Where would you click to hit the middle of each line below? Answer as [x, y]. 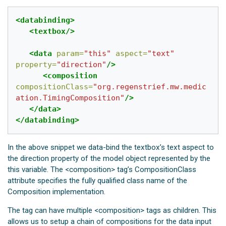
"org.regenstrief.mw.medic [150, 87]
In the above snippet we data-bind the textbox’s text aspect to [111, 147]
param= [70, 54]
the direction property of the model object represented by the [109, 158]
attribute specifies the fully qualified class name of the [98, 180]
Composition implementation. [57, 191]
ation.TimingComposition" [70, 98]
